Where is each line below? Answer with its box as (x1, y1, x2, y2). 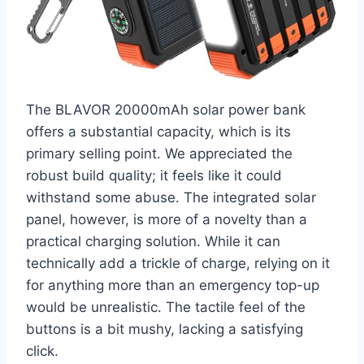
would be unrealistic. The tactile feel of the (26, 298, 305, 315)
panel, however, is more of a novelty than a (26, 210, 307, 227)
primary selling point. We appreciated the (26, 145, 292, 162)
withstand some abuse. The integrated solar (26, 188, 316, 206)
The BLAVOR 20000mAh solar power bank (26, 101, 305, 118)
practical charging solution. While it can (26, 232, 280, 249)
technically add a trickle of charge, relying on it (26, 254, 330, 271)
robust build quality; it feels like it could (26, 167, 282, 184)
